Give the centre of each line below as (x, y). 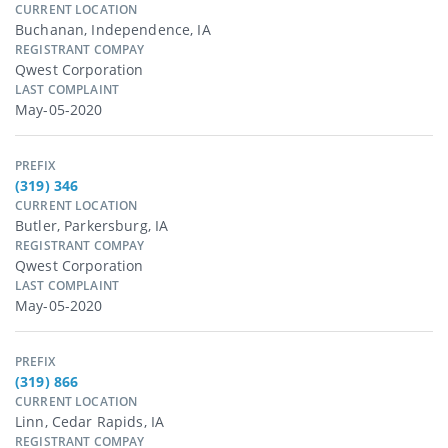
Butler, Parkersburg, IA (92, 226)
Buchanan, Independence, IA (113, 30)
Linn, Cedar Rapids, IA (90, 422)
